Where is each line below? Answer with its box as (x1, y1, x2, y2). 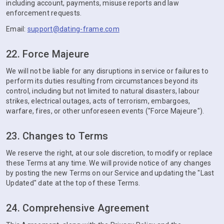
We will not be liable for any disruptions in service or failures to (6, 67, 208, 75)
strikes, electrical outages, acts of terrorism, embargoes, (6, 97, 190, 105)
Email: (6, 25, 27, 33)
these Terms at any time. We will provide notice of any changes (6, 159, 211, 167)
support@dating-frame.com (27, 25, 119, 33)
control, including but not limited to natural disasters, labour (6, 87, 199, 95)
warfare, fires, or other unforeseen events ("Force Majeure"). (6, 107, 204, 115)
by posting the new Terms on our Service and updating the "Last (6, 169, 214, 177)
